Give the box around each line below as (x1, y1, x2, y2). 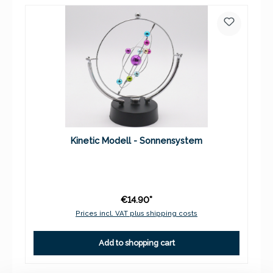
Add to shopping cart (98, 238, 175, 248)
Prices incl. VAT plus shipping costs (76, 208, 197, 218)
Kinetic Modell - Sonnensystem (71, 135, 202, 146)
